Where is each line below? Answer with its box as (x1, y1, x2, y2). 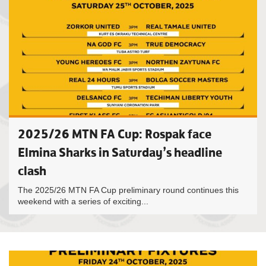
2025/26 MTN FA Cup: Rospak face (18, 126, 211, 142)
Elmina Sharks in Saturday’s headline (18, 144, 222, 160)
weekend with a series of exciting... (18, 197, 148, 206)
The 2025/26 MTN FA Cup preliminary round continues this (18, 185, 239, 195)
